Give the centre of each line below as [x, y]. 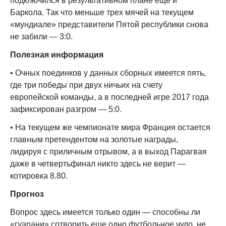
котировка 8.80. [39, 176]
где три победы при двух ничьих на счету [86, 85]
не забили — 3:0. [41, 37]
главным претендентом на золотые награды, [94, 139]
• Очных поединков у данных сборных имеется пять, [108, 73]
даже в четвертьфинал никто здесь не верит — [98, 164]
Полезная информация [57, 55]
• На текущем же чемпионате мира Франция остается [110, 127]
